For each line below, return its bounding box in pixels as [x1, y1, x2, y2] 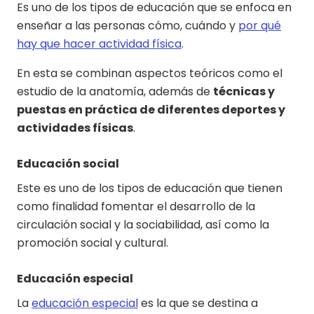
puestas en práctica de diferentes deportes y [17, 102, 285, 118]
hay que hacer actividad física [17, 36, 182, 53]
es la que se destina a [138, 295, 258, 312]
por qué [238, 18, 281, 34]
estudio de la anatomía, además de [17, 83, 213, 100]
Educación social [17, 156, 119, 172]
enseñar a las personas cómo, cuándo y [17, 18, 238, 34]
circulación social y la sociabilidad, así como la [17, 217, 269, 233]
